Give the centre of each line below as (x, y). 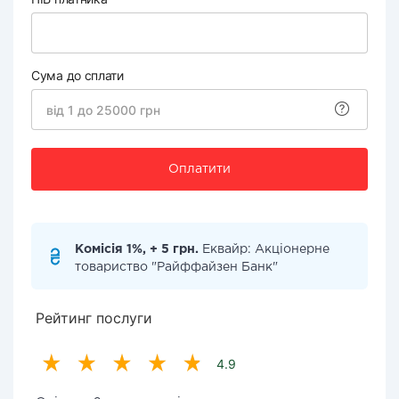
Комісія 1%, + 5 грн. (137, 249)
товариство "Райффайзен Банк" (176, 267)
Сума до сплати (77, 75)
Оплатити (199, 169)
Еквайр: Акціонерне (264, 249)
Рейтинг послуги (94, 318)
